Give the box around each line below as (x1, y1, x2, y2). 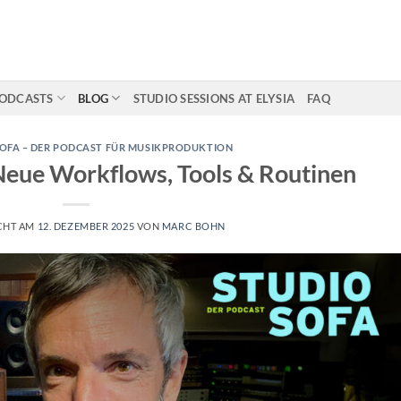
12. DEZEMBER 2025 (37, 219, 135, 232)
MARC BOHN (161, 219, 226, 232)
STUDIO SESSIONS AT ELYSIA (132, 90, 295, 106)
